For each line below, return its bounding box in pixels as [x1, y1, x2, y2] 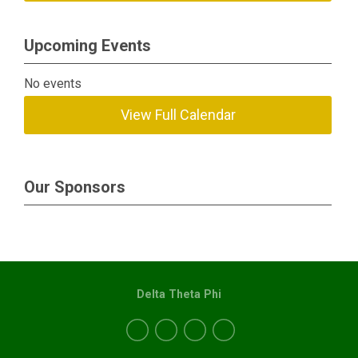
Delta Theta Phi [137, 288, 221, 300]
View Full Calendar [120, 106, 236, 123]
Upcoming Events [24, 36, 151, 55]
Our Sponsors [24, 177, 125, 197]
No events [24, 76, 82, 91]
